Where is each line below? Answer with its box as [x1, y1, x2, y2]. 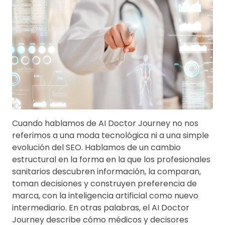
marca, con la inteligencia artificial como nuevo [12, 189, 198, 201]
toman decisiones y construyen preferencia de [12, 177, 197, 189]
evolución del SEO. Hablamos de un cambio [12, 141, 181, 153]
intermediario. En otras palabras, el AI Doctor [12, 201, 189, 213]
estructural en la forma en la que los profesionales [12, 153, 210, 165]
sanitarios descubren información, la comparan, [12, 165, 201, 177]
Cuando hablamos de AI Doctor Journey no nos [12, 117, 198, 129]
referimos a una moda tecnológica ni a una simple [12, 129, 209, 141]
